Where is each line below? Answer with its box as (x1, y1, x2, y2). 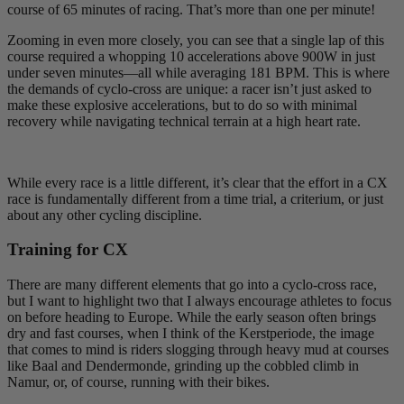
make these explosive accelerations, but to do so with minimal (7, 96, 357, 113)
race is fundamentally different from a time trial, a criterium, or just (7, 190, 383, 207)
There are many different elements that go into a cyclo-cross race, (7, 277, 377, 293)
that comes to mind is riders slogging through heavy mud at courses (7, 342, 389, 358)
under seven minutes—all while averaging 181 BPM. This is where (7, 64, 390, 80)
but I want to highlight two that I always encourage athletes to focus (7, 293, 391, 309)
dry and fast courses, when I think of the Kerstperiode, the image (7, 326, 374, 342)
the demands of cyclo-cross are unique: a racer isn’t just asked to (7, 80, 372, 96)
